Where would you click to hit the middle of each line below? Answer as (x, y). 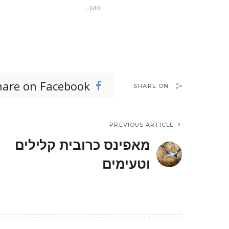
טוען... (93, 8)
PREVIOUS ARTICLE (142, 125)
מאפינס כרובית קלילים (82, 145)
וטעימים (126, 164)
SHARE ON (151, 86)
